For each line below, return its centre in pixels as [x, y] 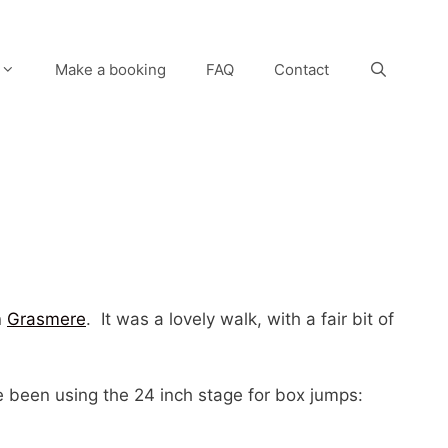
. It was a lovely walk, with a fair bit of [240, 319]
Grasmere [46, 319]
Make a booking [110, 69]
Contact [301, 69]
